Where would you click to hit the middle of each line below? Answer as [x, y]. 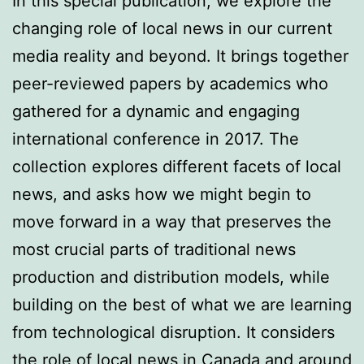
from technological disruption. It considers [173, 332]
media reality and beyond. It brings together [180, 56]
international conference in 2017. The [156, 139]
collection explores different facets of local [177, 166]
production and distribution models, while [171, 277]
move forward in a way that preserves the [172, 221]
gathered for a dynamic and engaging [156, 111]
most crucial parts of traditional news [154, 249]
